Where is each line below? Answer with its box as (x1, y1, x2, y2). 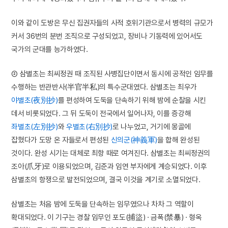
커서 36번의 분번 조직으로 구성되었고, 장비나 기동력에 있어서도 (11, 31, 203, 40)
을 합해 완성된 (157, 135, 200, 145)
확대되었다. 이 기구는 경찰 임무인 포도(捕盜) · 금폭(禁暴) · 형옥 (11, 213, 202, 222)
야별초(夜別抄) (11, 96, 58, 105)
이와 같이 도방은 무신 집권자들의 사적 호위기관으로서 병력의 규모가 (11, 18, 213, 27)
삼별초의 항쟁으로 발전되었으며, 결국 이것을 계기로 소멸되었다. (11, 175, 201, 184)
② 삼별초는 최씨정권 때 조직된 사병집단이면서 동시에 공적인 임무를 (11, 69, 213, 78)
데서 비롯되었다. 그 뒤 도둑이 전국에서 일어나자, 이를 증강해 (11, 109, 191, 118)
